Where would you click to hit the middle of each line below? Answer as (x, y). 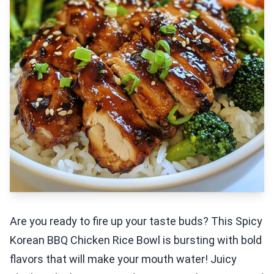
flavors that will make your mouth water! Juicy (123, 259)
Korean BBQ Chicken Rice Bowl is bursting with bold (136, 240)
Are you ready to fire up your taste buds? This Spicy (136, 221)
